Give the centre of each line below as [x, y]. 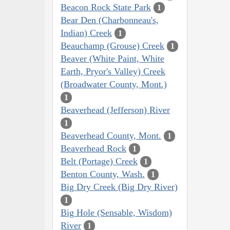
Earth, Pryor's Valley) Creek [113, 71]
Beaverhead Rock [93, 148]
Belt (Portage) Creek [99, 161]
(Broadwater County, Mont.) [114, 84]
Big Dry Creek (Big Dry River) [119, 187]
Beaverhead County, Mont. [111, 135]
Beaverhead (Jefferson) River [115, 110]
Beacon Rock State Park [106, 7]
